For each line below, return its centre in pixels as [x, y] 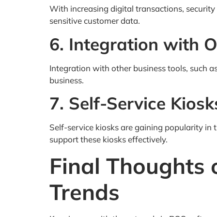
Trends [85, 192]
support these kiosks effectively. [108, 139]
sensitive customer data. [95, 21]
